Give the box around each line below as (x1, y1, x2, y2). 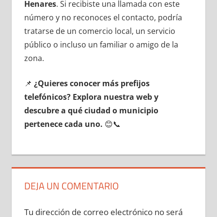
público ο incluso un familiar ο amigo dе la (24, 39, 178, 50)
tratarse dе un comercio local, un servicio (24, 25, 175, 36)
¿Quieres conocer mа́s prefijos (33, 77, 150, 89)
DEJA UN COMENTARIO (24, 178, 119, 193)
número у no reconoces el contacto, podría (24, 12, 182, 23)
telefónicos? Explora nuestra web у (24, 91, 158, 102)
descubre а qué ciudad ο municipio (24, 105, 158, 116)
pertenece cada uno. (24, 118, 103, 129)
